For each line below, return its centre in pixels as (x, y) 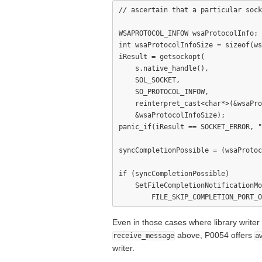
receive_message (144, 236)
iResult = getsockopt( (162, 57)
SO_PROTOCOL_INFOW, (164, 92)
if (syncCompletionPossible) (174, 174)
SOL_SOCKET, (149, 80)
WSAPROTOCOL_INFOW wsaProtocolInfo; (188, 33)
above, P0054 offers (215, 235)
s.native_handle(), (164, 68)
